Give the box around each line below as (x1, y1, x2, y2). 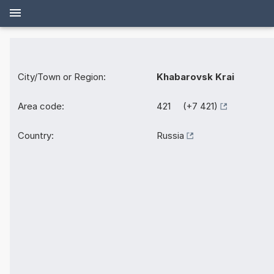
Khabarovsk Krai (157, 71, 234, 83)
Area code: (18, 100, 64, 113)
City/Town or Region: (18, 71, 106, 83)
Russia (157, 130, 184, 142)
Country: (18, 130, 54, 142)
